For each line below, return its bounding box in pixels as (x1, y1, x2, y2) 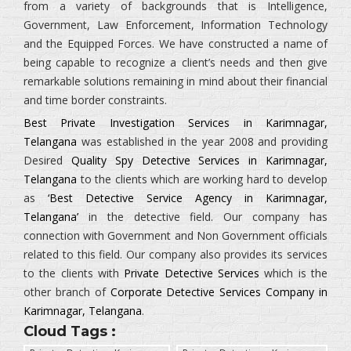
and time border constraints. (24, 92, 167, 107)
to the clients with (24, 266, 125, 280)
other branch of (24, 284, 110, 299)
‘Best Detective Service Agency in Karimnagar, (48, 190, 327, 205)
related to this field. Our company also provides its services (24, 247, 327, 262)
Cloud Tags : (24, 323, 116, 340)
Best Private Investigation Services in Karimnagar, (24, 115, 327, 130)
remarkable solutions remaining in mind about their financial (24, 74, 327, 89)
